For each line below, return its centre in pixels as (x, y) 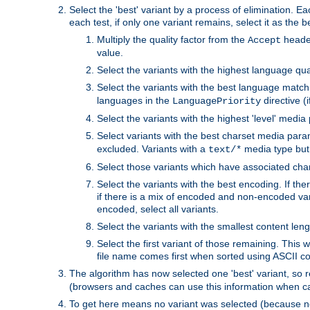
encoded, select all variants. (158, 209)
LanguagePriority (217, 101)
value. (110, 52)
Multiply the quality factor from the (172, 39)
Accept (264, 40)
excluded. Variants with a (153, 148)
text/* (225, 149)
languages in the (135, 100)
